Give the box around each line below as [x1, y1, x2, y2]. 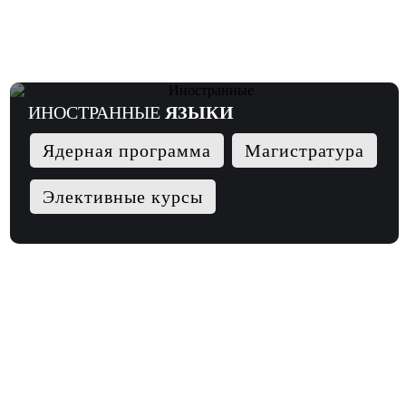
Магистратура [244, 140, 364, 160]
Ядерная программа [42, 140, 211, 160]
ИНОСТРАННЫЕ [27, 101, 165, 122]
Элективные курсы [42, 186, 203, 207]
